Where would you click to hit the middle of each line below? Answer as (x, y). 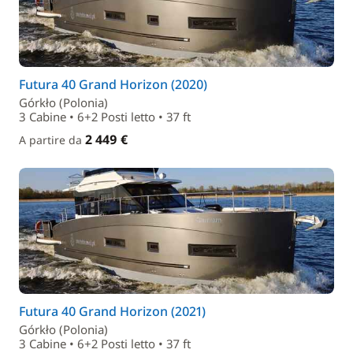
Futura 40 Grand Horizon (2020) (113, 84)
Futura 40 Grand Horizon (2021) (112, 311)
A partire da (52, 140)
